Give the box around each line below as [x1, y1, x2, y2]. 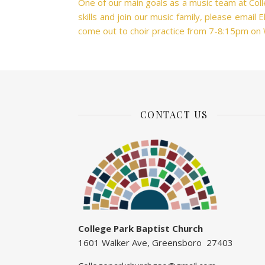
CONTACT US [140, 108, 208, 121]
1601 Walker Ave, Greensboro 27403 [78, 237, 233, 249]
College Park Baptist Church [78, 222, 203, 235]
